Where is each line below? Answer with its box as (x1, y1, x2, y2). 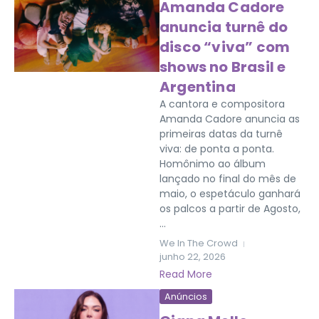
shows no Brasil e (159, 57, 286, 77)
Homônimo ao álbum (159, 157, 266, 171)
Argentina (159, 77, 236, 97)
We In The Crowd (159, 236, 238, 250)
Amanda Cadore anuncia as (159, 112, 300, 126)
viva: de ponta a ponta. (159, 142, 274, 156)
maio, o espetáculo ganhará (159, 187, 300, 201)
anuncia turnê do (159, 17, 288, 37)
